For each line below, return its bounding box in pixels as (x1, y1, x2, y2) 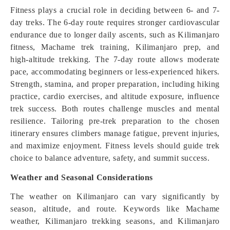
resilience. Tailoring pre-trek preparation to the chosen (10, 117, 220, 125)
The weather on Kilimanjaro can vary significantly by (10, 192, 220, 201)
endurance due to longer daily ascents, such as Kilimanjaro (10, 30, 220, 39)
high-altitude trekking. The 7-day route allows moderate (10, 55, 220, 64)
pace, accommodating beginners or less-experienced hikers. (10, 67, 220, 76)
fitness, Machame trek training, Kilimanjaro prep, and (10, 43, 220, 51)
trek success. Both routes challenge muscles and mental (10, 104, 220, 113)
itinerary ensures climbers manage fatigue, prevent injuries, (10, 129, 220, 138)
